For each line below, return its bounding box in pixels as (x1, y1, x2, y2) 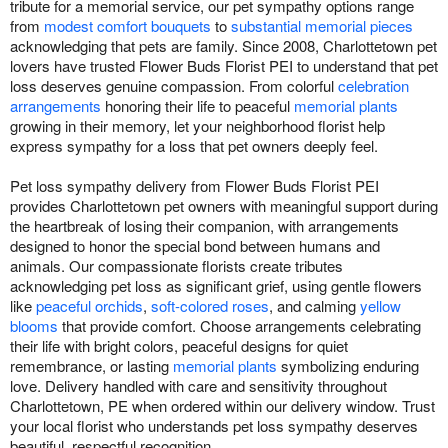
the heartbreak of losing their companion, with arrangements (10, 214, 399, 236)
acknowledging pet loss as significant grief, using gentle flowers (10, 274, 422, 296)
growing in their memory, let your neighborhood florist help (10, 114, 385, 136)
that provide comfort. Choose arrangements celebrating (58, 314, 421, 336)
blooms (10, 314, 58, 336)
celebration (338, 74, 409, 96)
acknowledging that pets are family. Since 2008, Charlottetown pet (10, 34, 437, 56)
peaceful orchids (36, 294, 143, 316)
